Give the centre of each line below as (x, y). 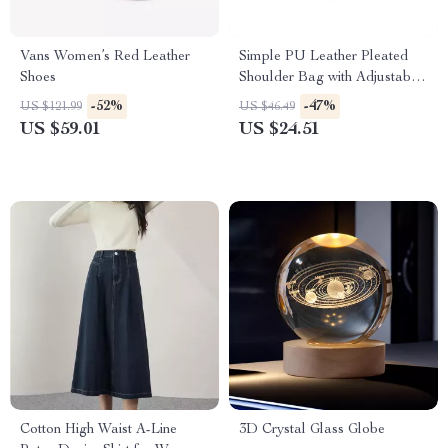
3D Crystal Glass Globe (312, 430)
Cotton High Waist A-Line (98, 430)
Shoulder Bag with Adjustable (330, 78)
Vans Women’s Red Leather (105, 57)
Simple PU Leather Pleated (323, 57)
